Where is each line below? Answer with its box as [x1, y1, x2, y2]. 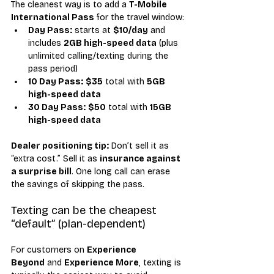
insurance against [100, 153, 182, 164]
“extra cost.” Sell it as [11, 153, 100, 164]
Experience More [64, 257, 139, 268]
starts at [72, 24, 113, 35]
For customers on [11, 244, 87, 255]
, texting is [139, 257, 183, 268]
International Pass [11, 12, 94, 23]
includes [28, 37, 64, 48]
